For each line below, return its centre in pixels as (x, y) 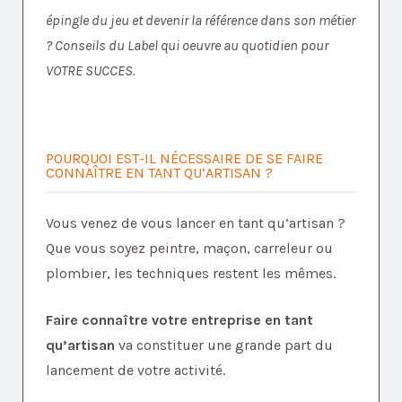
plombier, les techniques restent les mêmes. (191, 274)
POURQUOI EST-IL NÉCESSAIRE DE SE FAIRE (184, 159)
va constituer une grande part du (224, 345)
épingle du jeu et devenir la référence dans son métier (201, 21)
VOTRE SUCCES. (91, 71)
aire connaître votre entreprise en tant (183, 320)
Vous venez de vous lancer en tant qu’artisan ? (196, 223)
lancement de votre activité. (135, 371)
